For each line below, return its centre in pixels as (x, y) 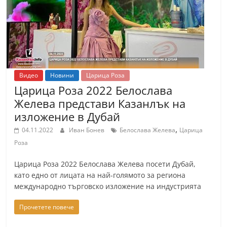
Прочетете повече (47, 207)
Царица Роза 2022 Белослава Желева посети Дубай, (105, 164)
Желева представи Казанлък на (100, 103)
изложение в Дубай (67, 117)
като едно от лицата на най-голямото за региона (100, 175)
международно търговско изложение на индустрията (108, 186)
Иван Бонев (88, 130)
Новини (62, 75)
